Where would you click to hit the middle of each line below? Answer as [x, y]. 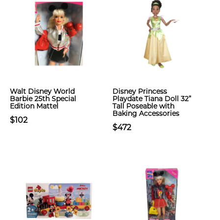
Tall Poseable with [143, 106]
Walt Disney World [42, 91]
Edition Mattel [34, 106]
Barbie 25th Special [43, 99]
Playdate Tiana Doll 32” [152, 99]
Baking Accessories [146, 113]
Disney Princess [140, 91]
